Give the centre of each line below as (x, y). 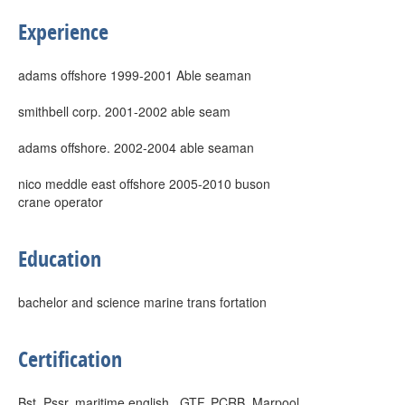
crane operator (61, 202)
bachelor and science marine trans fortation (142, 302)
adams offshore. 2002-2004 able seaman (136, 147)
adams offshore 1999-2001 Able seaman (135, 75)
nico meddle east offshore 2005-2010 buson (144, 184)
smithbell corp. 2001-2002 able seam (124, 111)
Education (60, 259)
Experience (63, 32)
